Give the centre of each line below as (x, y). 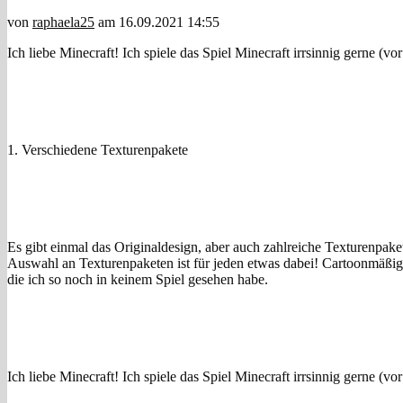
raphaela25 (63, 22)
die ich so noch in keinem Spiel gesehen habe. (138, 279)
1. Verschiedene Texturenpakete (98, 149)
